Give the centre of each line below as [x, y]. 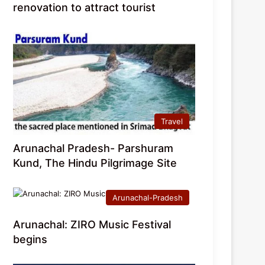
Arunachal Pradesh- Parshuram [93, 148]
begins [30, 240]
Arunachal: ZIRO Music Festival [92, 225]
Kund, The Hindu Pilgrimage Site [95, 163]
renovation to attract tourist [85, 8]
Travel [172, 122]
